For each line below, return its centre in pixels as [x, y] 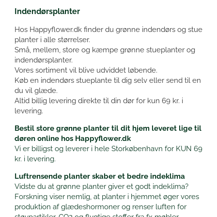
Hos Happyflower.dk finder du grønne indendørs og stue [108, 29]
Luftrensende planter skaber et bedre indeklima [100, 176]
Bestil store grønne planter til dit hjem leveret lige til [108, 128]
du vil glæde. [36, 90]
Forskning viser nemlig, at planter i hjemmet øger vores [107, 196]
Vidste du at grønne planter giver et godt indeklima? [101, 186]
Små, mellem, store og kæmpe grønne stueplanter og [105, 50]
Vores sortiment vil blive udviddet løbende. [86, 70]
